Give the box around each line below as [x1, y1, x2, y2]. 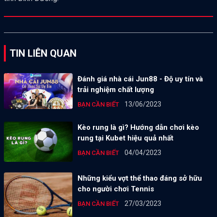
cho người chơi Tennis [77, 184, 154, 193]
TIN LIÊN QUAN [10, 47, 77, 59]
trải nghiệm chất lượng [77, 85, 154, 94]
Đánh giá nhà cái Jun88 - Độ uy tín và [77, 74, 203, 83]
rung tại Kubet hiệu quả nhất [77, 133, 173, 142]
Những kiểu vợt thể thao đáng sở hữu [77, 173, 202, 183]
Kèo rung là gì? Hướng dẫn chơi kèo [77, 123, 199, 132]
